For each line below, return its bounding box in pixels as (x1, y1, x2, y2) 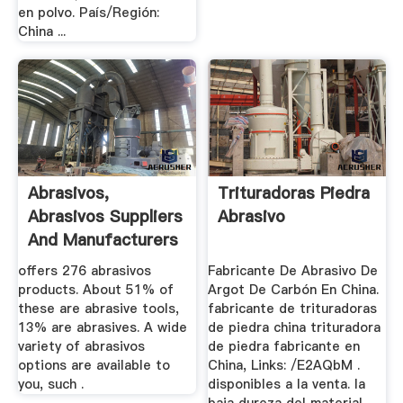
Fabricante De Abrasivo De (208, 262, 379, 281)
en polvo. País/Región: (17, 4, 159, 22)
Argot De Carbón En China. (208, 281, 380, 300)
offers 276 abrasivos (17, 262, 151, 281)
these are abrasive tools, (17, 300, 179, 318)
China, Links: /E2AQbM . (208, 356, 361, 375)
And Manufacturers (27, 228, 178, 251)
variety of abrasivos (17, 337, 145, 356)
